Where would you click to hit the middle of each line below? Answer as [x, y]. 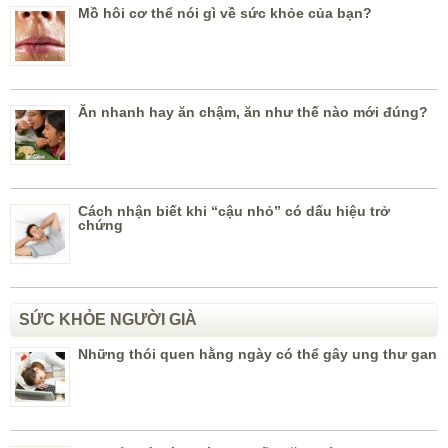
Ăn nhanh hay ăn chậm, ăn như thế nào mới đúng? [253, 112]
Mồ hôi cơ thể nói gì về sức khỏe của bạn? [225, 13]
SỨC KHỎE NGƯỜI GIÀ [108, 320]
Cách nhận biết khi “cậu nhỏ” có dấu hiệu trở [234, 211]
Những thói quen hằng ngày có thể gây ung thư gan [257, 354]
